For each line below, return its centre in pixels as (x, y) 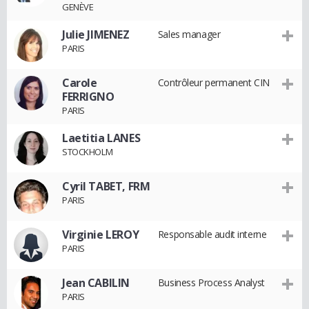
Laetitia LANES (101, 138)
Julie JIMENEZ (96, 34)
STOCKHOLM (88, 152)
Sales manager (189, 34)
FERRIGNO (88, 97)
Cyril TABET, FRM (106, 186)
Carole (80, 83)
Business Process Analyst (211, 282)
